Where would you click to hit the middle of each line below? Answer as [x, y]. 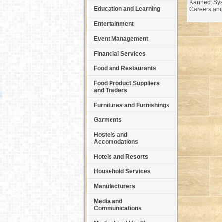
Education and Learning [127, 9]
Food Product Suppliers [127, 83]
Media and [108, 201]
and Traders [111, 90]
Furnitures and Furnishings [132, 105]
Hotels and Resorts [121, 157]
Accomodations [116, 142]
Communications [118, 208]
